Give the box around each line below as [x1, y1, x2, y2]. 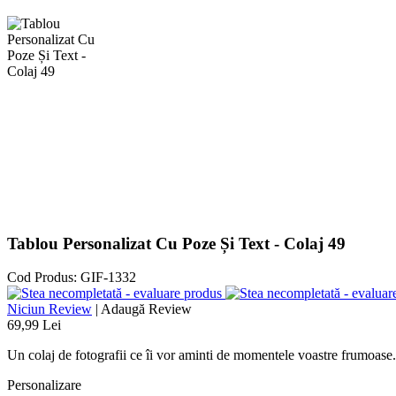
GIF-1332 [80, 270, 136, 286]
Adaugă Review [101, 301, 192, 317]
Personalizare [7, 377, 81, 393]
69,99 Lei [7, 317, 61, 333]
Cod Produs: [7, 270, 77, 286]
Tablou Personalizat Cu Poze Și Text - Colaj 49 [7, 233, 346, 253]
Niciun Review [7, 301, 92, 317]
